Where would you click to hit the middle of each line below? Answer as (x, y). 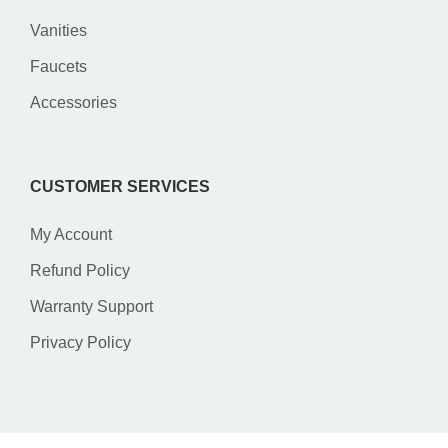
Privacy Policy (80, 343)
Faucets (58, 67)
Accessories (73, 103)
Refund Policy (80, 271)
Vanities (58, 31)
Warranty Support (91, 307)
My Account (71, 235)
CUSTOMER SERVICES (120, 187)
